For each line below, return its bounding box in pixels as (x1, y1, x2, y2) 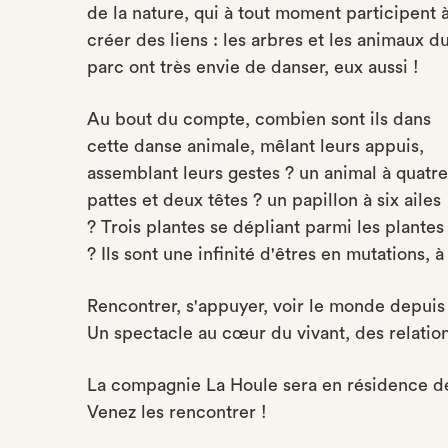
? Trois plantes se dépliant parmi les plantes (87, 218, 444, 236)
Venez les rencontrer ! (87, 403, 272, 421)
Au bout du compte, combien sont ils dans (87, 110, 431, 128)
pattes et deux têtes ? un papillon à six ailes (87, 191, 441, 209)
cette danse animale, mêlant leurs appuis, (87, 137, 424, 155)
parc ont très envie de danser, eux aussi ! (87, 58, 419, 76)
